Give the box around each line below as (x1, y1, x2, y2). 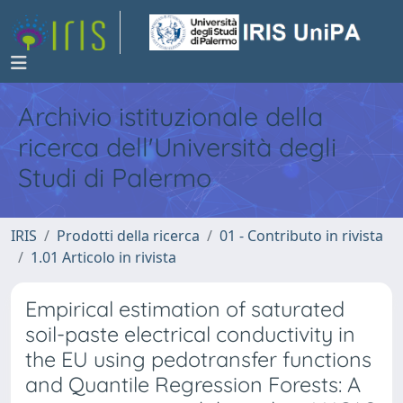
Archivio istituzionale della (18, 100, 323, 132)
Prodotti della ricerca (57, 226, 200, 246)
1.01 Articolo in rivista (31, 247, 176, 267)
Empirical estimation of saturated (25, 296, 345, 322)
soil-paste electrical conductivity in (25, 321, 355, 347)
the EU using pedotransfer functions (25, 346, 372, 372)
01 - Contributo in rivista (219, 226, 383, 246)
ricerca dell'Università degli (18, 130, 336, 163)
